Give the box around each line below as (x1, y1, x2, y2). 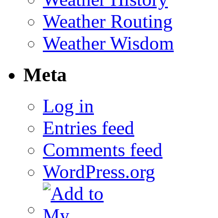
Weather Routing (43, 10, 173, 32)
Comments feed (43, 139, 163, 161)
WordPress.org (43, 161, 155, 182)
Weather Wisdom (43, 32, 174, 54)
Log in (43, 95, 94, 117)
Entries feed (43, 117, 134, 139)
